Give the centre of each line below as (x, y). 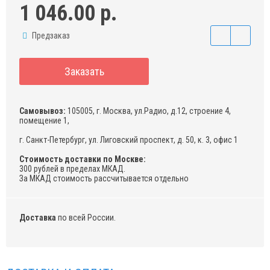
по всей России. (86, 218)
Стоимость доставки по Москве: (83, 159)
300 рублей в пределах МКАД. (72, 169)
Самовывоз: (42, 111)
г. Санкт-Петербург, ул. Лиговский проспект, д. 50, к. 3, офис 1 (129, 140)
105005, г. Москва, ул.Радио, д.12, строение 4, (148, 111)
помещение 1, (44, 121)
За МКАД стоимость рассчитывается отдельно (104, 179)
